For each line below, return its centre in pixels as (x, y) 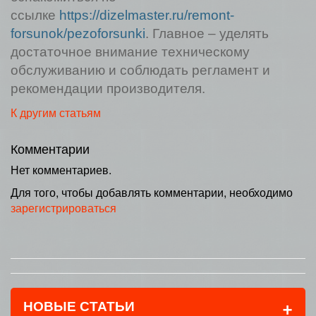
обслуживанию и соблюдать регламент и (140, 70)
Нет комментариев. (61, 170)
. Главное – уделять (207, 34)
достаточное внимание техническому (130, 52)
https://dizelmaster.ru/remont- (147, 15)
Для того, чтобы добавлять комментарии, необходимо (152, 192)
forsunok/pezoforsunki (78, 34)
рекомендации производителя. (108, 89)
